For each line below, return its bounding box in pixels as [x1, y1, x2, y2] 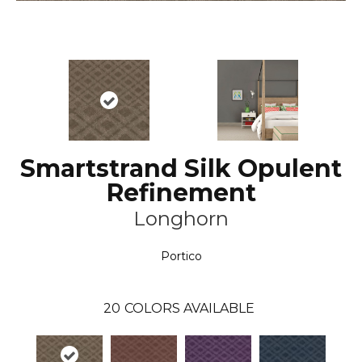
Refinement [106, 178, 256, 208]
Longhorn [133, 207, 229, 231]
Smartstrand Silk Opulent [20, 154, 342, 184]
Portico [160, 249, 202, 264]
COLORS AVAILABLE [124, 301, 255, 317]
